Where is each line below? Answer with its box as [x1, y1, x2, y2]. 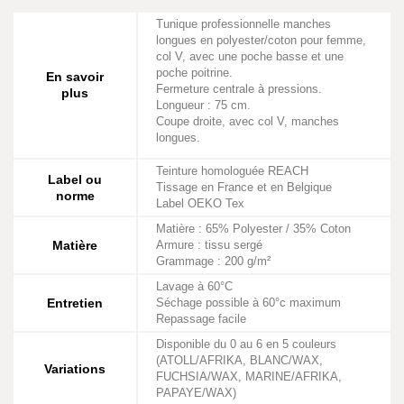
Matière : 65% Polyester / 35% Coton [156, 222, 351, 235]
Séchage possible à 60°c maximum [156, 296, 341, 309]
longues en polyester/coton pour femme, [156, 33, 366, 47]
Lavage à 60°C [156, 280, 233, 293]
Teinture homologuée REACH [156, 164, 308, 178]
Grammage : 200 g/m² [156, 254, 271, 268]
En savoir [46, 69, 104, 84]
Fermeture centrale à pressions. [156, 82, 322, 96]
